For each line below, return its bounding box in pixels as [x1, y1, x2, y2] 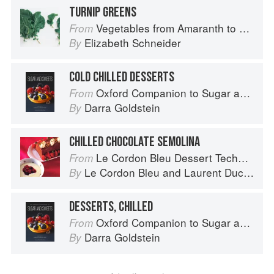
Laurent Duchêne [184, 165, 243, 180]
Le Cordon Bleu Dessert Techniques [96, 150, 238, 166]
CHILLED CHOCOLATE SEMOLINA [69, 133, 200, 151]
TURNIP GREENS [69, 4, 136, 21]
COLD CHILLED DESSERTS [69, 68, 174, 86]
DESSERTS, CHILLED [69, 198, 153, 216]
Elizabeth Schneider [84, 35, 181, 51]
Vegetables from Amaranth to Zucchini [96, 20, 239, 36]
